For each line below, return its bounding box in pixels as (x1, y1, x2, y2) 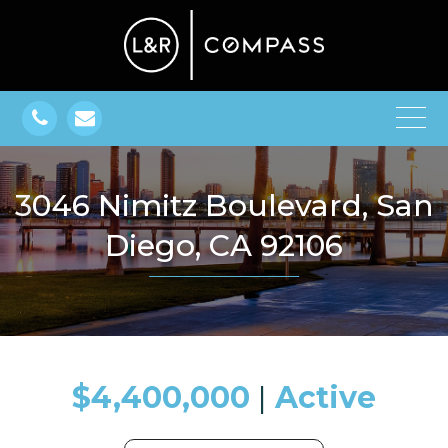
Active (275, 378, 376, 416)
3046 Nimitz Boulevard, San (14, 186, 32, 224)
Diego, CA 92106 (105, 226, 343, 264)
